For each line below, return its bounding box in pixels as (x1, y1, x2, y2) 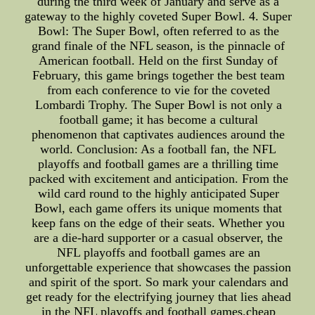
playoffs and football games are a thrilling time (38, 157, 279, 171)
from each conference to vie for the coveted (46, 83, 270, 97)
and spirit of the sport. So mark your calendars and (28, 275, 288, 289)
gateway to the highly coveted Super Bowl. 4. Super (25, 9, 292, 23)
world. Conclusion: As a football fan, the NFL (40, 142, 277, 156)
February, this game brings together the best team (32, 68, 285, 82)
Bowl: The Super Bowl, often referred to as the (37, 24, 279, 38)
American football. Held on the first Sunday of (39, 53, 278, 67)
